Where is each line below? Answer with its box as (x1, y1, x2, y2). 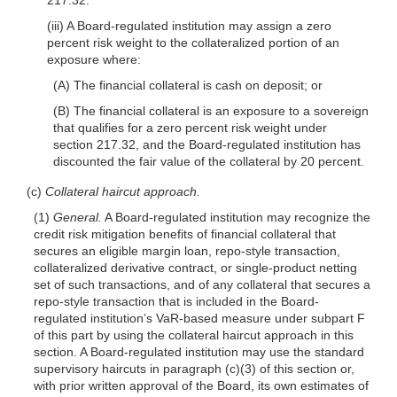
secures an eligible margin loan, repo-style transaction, (33, 243, 340, 258)
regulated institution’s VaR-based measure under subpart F (33, 310, 365, 325)
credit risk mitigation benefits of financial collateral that (33, 226, 336, 241)
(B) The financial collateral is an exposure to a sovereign (53, 103, 370, 118)
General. (52, 209, 102, 224)
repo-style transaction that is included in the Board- (33, 293, 319, 308)
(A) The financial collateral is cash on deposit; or (53, 77, 323, 92)
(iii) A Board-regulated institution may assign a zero (46, 18, 331, 33)
